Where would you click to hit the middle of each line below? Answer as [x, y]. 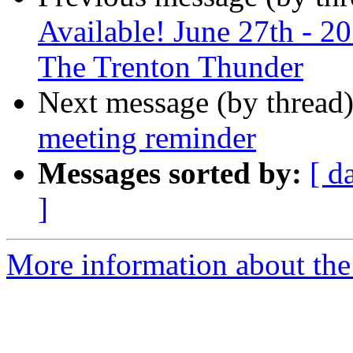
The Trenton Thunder [171, 67]
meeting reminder [147, 138]
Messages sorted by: [170, 173]
